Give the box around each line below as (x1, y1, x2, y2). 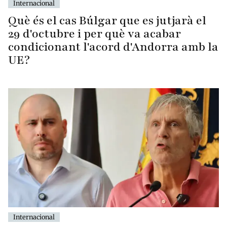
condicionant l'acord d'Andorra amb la (8, 39, 218, 55)
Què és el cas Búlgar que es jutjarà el (8, 13, 206, 29)
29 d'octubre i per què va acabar (8, 26, 181, 42)
